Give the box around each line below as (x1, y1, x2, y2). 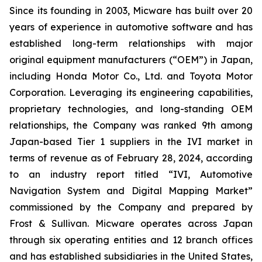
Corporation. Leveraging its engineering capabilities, (9, 86, 253, 98)
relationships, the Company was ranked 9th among (9, 119, 253, 131)
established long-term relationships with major (9, 37, 253, 49)
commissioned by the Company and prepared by (9, 201, 253, 213)
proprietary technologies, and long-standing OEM (9, 102, 253, 115)
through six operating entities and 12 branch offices (9, 233, 253, 246)
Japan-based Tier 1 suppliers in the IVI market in (9, 135, 253, 147)
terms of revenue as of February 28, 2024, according (9, 151, 253, 164)
